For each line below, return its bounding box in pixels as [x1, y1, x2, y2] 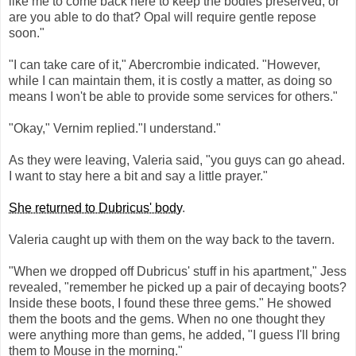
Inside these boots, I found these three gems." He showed [9, 296, 331, 311]
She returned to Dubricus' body [9, 201, 182, 215]
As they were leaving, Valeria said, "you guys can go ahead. [9, 153, 345, 168]
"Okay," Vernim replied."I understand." [9, 122, 221, 136]
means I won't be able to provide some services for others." [9, 90, 338, 104]
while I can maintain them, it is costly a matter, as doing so [9, 74, 332, 88]
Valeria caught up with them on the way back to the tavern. [9, 233, 335, 247]
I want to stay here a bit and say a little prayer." [9, 169, 268, 184]
